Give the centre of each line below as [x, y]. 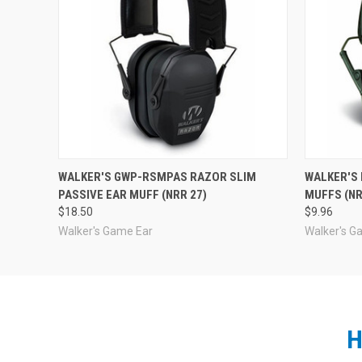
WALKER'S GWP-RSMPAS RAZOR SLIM [157, 177]
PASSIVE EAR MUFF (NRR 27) [133, 194]
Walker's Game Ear [105, 231]
